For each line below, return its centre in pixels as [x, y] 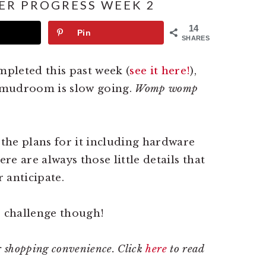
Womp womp [167, 89]
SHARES [196, 38]
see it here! [160, 71]
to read [185, 249]
